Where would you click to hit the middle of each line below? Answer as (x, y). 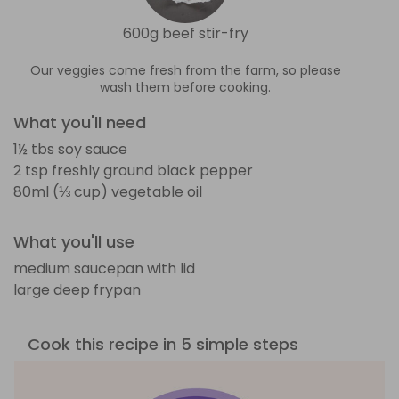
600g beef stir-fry (185, 33)
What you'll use (74, 241)
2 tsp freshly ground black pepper (133, 170)
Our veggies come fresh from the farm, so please (185, 70)
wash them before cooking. (185, 87)
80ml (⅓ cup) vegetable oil (108, 191)
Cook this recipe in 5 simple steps (163, 344)
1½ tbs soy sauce (70, 149)
